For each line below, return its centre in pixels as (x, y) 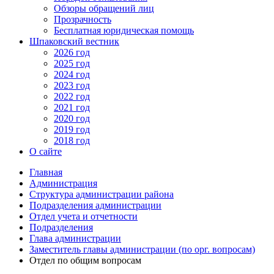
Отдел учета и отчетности (83, 217)
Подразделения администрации (95, 206)
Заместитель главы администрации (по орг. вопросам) (142, 250)
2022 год (72, 97)
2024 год (72, 75)
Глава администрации (75, 239)
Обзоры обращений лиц (104, 9)
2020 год (72, 119)
